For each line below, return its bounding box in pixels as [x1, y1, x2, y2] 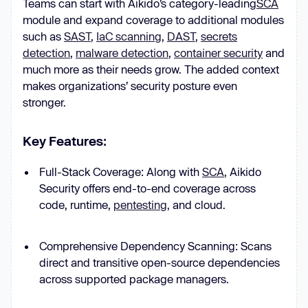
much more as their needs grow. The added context [23, 63, 279, 76]
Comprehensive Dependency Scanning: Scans [39, 239, 272, 252]
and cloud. [170, 198, 225, 211]
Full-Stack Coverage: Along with [39, 165, 202, 178]
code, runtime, [39, 198, 113, 211]
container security [174, 46, 263, 59]
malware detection [76, 46, 168, 59]
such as [23, 30, 64, 43]
